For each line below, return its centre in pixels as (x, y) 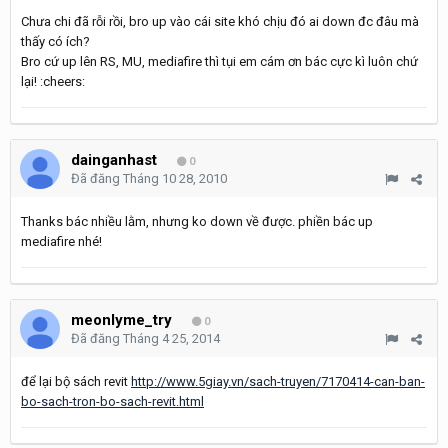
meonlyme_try (121, 320)
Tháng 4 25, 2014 (171, 338)
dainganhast (114, 160)
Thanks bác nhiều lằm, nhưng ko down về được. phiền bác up (197, 221)
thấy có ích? (55, 41)
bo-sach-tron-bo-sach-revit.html (112, 401)
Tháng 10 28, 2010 (175, 178)
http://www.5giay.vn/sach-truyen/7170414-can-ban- (278, 381)
